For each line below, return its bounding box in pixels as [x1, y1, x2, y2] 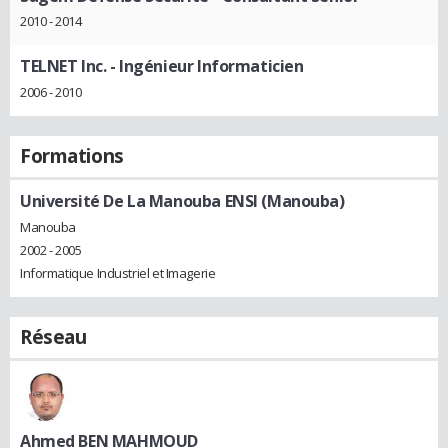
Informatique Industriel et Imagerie [20, 263, 216, 282]
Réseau [20, 323, 87, 350]
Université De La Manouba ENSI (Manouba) [20, 190, 345, 213]
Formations [20, 143, 124, 170]
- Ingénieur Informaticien [106, 55, 304, 78]
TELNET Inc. [20, 55, 107, 78]
